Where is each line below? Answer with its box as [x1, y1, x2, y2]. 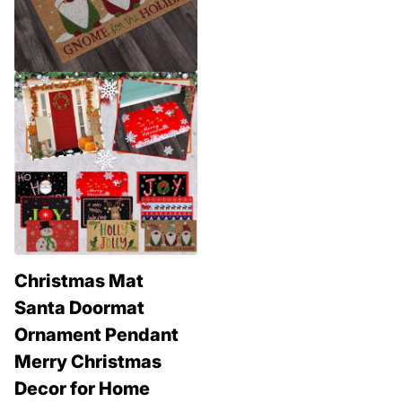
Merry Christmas [14, 351, 162, 373]
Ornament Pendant [14, 324, 179, 346]
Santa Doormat [14, 297, 144, 319]
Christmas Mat [14, 270, 144, 293]
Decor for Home [14, 378, 150, 400]
